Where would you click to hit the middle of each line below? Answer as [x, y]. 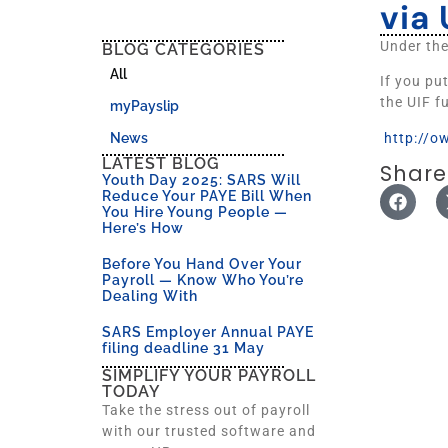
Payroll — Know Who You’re [203, 280]
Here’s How [143, 228]
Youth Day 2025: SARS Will [201, 180]
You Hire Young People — [195, 212]
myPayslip [144, 106]
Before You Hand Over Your [202, 264]
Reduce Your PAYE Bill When [207, 196]
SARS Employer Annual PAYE [208, 332]
